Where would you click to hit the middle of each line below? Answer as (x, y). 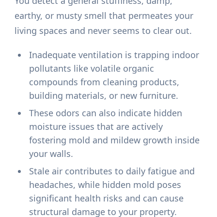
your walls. (51, 154)
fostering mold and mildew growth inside (115, 140)
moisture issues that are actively (96, 127)
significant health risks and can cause (107, 198)
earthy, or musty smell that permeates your (104, 16)
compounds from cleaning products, (104, 82)
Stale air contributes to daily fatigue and (112, 171)
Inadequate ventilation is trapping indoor (114, 55)
